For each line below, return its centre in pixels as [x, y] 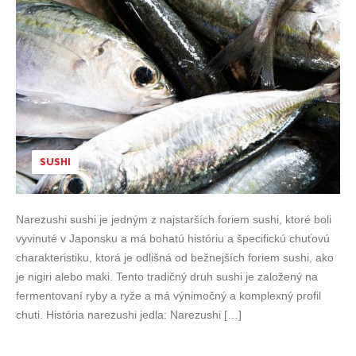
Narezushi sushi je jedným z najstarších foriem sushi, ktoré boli [174, 219]
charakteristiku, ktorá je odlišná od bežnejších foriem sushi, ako [175, 257]
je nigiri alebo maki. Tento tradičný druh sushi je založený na [167, 277]
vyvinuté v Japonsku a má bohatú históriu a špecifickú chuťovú [173, 238]
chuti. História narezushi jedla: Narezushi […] [129, 315]
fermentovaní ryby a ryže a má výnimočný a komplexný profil [168, 296]
